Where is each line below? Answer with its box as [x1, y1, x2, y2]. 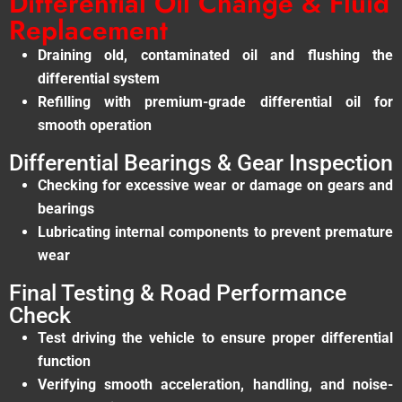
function [38, 352, 91, 370]
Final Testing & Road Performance [9, 279, 346, 306]
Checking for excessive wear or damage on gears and [38, 176, 393, 194]
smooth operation [38, 116, 152, 134]
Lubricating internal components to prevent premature [38, 223, 393, 240]
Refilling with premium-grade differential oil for [38, 92, 393, 110]
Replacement [9, 10, 168, 49]
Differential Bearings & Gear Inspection [9, 149, 393, 176]
